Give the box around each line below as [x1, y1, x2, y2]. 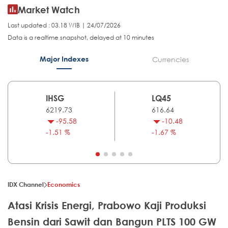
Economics [47, 180, 80, 189]
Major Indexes [39, 54, 89, 64]
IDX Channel [8, 180, 44, 189]
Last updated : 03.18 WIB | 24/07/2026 [8, 21, 121, 30]
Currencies [152, 54, 189, 65]
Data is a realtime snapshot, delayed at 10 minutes [8, 33, 154, 42]
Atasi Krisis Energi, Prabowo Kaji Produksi [8, 199, 206, 212]
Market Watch [18, 4, 80, 16]
